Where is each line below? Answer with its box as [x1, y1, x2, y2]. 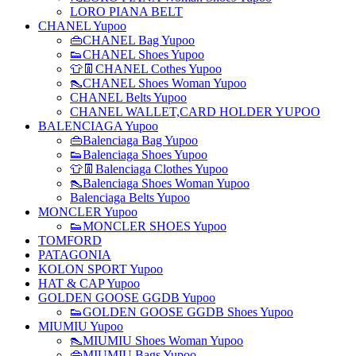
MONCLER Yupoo [38, 205, 137, 219]
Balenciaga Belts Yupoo [70, 191, 190, 204]
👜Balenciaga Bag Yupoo [70, 133, 198, 147]
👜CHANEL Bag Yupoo [70, 33, 195, 47]
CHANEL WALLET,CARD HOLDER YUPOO [70, 105, 320, 118]
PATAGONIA [38, 248, 111, 261]
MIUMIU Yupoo [38, 319, 123, 333]
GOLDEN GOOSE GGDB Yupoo [38, 291, 215, 304]
